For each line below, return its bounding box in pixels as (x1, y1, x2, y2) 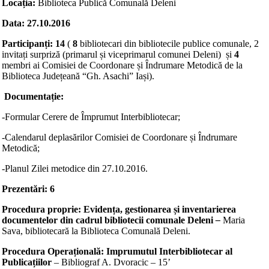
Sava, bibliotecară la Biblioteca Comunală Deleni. (2, 226, 190, 236)
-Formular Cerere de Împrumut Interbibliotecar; (2, 112, 180, 122)
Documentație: (4, 91, 64, 101)
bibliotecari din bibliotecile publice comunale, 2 (77, 38, 259, 49)
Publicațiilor (2, 257, 52, 267)
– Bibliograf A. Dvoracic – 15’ (52, 257, 171, 267)
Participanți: (2, 38, 55, 49)
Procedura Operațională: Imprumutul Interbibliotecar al (2, 246, 232, 256)
